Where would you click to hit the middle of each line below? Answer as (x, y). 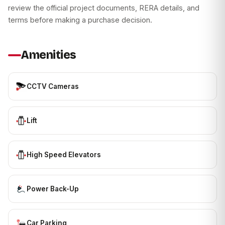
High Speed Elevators (64, 154)
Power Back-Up (53, 189)
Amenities (49, 55)
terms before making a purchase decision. (80, 20)
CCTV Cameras (53, 86)
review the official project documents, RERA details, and (104, 8)
